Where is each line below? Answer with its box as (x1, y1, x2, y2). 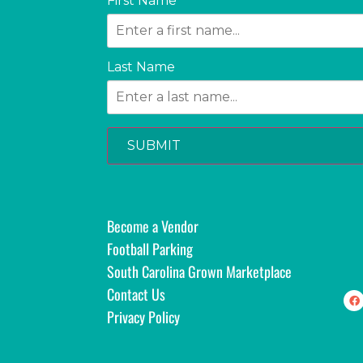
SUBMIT (127, 138, 181, 154)
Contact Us (107, 284, 165, 305)
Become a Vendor (107, 216, 199, 237)
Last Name (107, 59, 175, 75)
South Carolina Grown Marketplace (107, 261, 292, 283)
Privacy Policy (107, 306, 180, 328)
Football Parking (107, 238, 193, 260)
